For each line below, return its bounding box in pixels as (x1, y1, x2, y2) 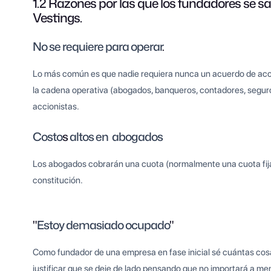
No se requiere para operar (33, 38, 163, 55)
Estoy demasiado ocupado (37, 217, 170, 233)
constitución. (33, 175, 83, 186)
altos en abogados (70, 128, 163, 145)
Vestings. (33, 8, 82, 27)
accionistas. (33, 101, 80, 113)
